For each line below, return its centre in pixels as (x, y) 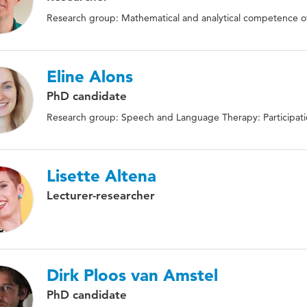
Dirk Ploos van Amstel (132, 275)
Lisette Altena (101, 176)
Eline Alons (90, 76)
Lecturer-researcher (101, 195)
